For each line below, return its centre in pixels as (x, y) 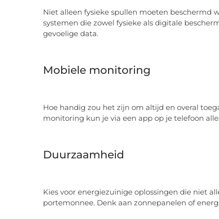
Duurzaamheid (84, 154)
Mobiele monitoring (97, 70)
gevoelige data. (71, 33)
